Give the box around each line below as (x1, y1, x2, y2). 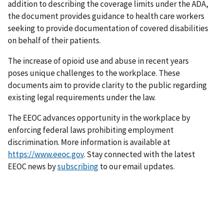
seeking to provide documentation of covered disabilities (8, 23, 208, 34)
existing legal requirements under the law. (8, 92, 156, 103)
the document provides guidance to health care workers (8, 11, 204, 22)
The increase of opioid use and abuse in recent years (8, 55, 189, 67)
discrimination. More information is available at (8, 137, 170, 148)
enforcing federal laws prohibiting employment (8, 125, 174, 136)
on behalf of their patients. (8, 35, 101, 46)
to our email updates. (98, 161, 175, 172)
